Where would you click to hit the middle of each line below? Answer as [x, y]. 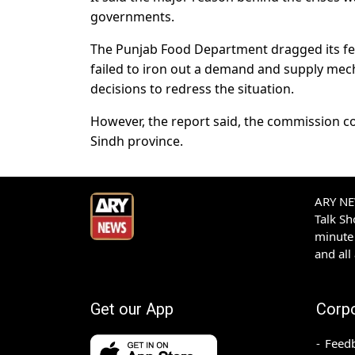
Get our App [132, 309]
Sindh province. [137, 141]
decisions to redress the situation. [192, 89]
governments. [132, 17]
